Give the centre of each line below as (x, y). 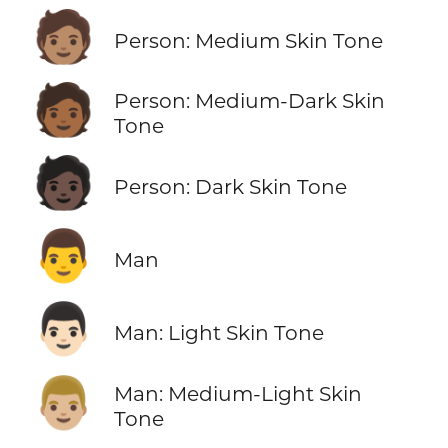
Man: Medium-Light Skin (237, 393)
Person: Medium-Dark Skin (249, 101)
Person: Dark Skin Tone (230, 186)
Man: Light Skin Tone (218, 332)
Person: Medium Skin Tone (248, 40)
